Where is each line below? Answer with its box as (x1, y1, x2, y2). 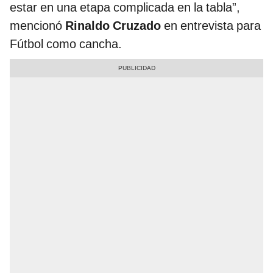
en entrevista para (161, 18, 261, 34)
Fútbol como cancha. (10, 37, 122, 52)
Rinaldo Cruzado (65, 18, 161, 34)
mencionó (10, 18, 65, 34)
